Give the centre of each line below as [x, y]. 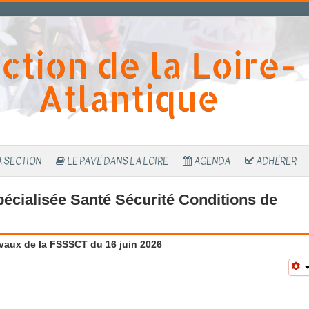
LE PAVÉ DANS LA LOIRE [118, 161]
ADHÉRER [276, 161]
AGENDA [212, 161]
